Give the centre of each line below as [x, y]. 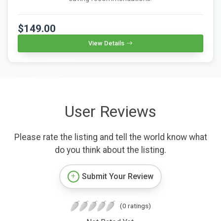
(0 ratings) [135, 205]
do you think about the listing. [110, 150]
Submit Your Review [118, 176]
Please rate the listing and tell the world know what [110, 137]
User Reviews [110, 111]
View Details [106, 43]
